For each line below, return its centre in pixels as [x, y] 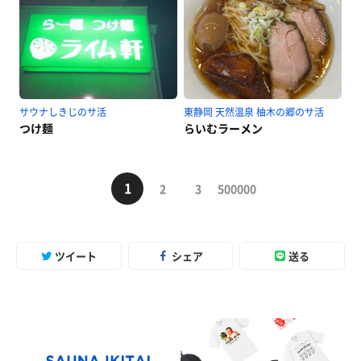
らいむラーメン [223, 128]
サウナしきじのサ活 [63, 112]
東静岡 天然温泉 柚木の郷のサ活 [254, 112]
